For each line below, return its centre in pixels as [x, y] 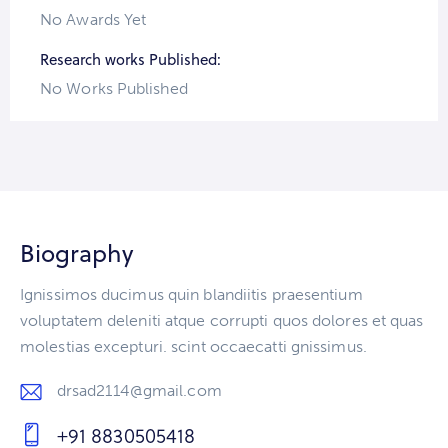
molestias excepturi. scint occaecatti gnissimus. [193, 346]
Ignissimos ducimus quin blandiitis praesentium [191, 294]
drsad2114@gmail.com [139, 390]
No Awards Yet [93, 19]
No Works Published [114, 88]
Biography [76, 252]
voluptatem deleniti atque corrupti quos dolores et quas [222, 320]
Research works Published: [130, 59]
